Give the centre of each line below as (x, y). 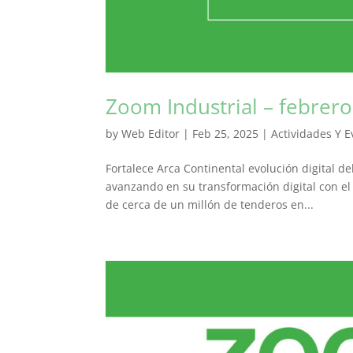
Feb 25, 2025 (226, 134)
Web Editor (151, 134)
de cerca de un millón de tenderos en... (210, 205)
